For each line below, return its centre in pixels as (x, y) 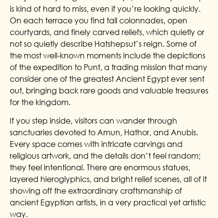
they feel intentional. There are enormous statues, (100, 168)
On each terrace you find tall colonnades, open (99, 20)
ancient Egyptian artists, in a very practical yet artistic (108, 203)
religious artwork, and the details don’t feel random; (105, 156)
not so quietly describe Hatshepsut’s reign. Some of (103, 44)
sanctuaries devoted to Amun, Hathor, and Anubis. (104, 133)
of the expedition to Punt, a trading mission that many (109, 67)
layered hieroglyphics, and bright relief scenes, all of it (108, 179)
